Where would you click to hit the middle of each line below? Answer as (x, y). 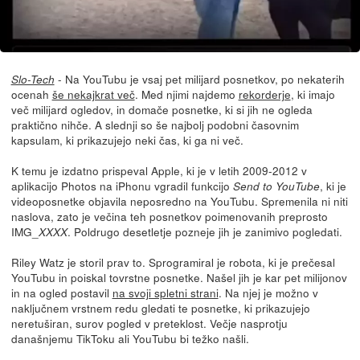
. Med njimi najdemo (186, 94)
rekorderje (264, 94)
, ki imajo (313, 94)
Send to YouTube (276, 186)
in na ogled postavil (61, 292)
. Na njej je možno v (268, 292)
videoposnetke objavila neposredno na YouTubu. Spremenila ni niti (179, 200)
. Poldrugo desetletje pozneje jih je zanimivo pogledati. (205, 231)
